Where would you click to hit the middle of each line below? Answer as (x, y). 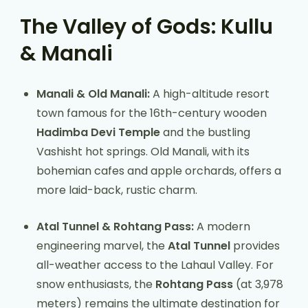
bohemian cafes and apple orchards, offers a (159, 170)
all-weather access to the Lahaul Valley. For (155, 265)
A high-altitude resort (210, 93)
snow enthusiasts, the (96, 284)
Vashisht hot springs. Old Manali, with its (143, 151)
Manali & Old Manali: (93, 93)
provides (255, 245)
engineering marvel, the (102, 245)
